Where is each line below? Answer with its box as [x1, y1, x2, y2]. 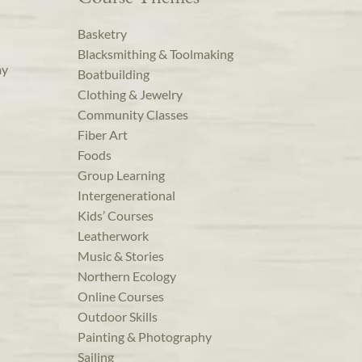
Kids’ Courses [78, 207, 154, 223]
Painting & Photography [78, 328, 212, 344]
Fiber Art [78, 126, 128, 142]
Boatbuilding [78, 65, 149, 82]
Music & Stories [78, 247, 164, 263]
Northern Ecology [78, 267, 176, 284]
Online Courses [78, 288, 164, 304]
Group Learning [78, 166, 165, 183]
